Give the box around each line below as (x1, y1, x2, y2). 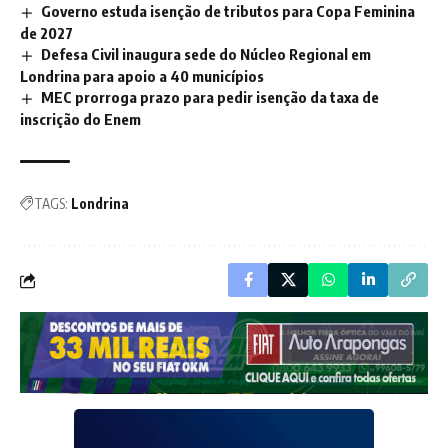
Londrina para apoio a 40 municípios (20, 67, 264, 86)
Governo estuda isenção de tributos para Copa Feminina (41, 2, 416, 21)
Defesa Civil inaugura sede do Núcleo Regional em (41, 45, 372, 64)
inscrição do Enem (20, 110, 141, 129)
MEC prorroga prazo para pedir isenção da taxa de (41, 88, 380, 107)
